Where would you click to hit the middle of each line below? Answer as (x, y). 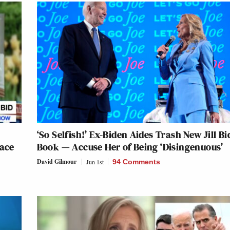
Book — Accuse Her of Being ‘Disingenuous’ (130, 147)
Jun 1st (95, 162)
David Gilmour (56, 162)
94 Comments (136, 162)
